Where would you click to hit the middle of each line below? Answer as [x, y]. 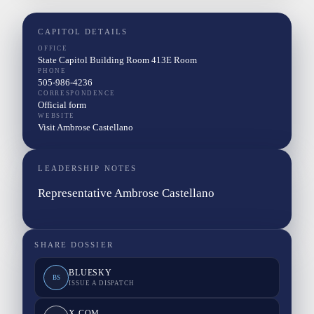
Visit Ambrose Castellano [86, 128]
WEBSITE [56, 116]
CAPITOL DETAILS [83, 32]
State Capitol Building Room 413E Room [118, 60]
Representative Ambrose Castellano [127, 193]
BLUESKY [90, 273]
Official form [62, 105]
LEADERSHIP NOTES [88, 169]
